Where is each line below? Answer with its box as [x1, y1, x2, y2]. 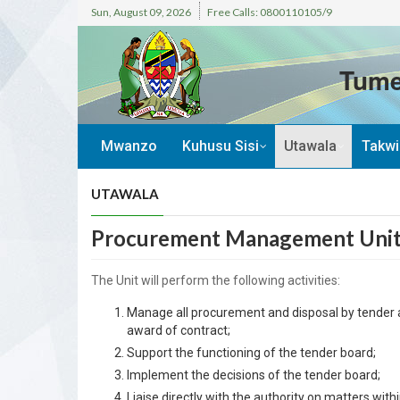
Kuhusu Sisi [182, 137, 259, 154]
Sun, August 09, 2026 [91, 5, 191, 19]
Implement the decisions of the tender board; [127, 368, 380, 382]
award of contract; [127, 323, 230, 337]
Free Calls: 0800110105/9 [207, 5, 332, 19]
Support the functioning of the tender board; [127, 346, 376, 360]
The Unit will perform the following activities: [91, 273, 340, 287]
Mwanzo [101, 137, 157, 154]
